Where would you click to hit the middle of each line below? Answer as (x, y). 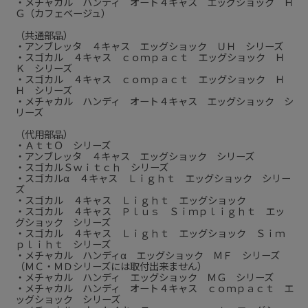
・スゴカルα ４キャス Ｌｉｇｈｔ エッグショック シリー (153, 179)
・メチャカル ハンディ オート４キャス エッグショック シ (154, 102)
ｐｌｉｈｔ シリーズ (63, 245)
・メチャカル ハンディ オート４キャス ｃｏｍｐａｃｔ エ (154, 289)
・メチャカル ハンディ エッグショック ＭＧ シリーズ (144, 278)
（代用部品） (44, 135)
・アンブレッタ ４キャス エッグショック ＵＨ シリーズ (149, 47)
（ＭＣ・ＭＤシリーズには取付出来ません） (111, 267)
